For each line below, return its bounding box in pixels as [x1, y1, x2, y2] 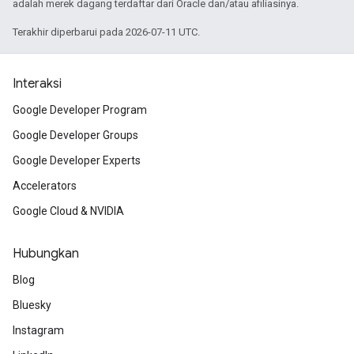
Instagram [13, 324, 64, 337]
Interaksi [13, 76, 62, 92]
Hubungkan [13, 246, 79, 262]
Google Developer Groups [13, 129, 138, 141]
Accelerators [13, 179, 77, 192]
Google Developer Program [13, 104, 147, 116]
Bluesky [13, 299, 51, 311]
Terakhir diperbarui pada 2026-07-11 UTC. [13, 26, 200, 38]
